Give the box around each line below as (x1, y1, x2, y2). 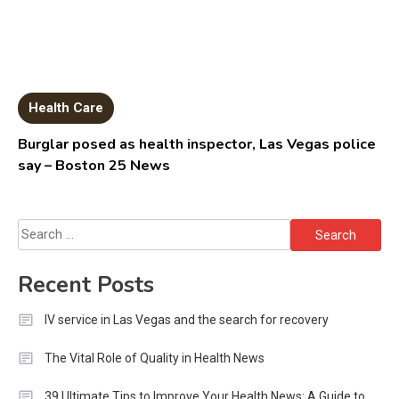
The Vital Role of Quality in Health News (45, 351, 265, 366)
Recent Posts (18, 270, 154, 301)
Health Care (28, 100, 104, 117)
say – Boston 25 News (18, 156, 171, 176)
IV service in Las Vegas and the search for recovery (45, 313, 329, 328)
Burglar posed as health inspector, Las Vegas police (18, 134, 377, 155)
